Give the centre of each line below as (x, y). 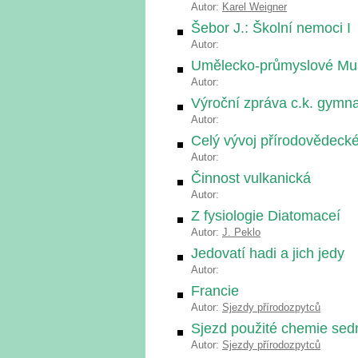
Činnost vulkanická (251, 178)
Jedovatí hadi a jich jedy (268, 253)
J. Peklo (241, 232)
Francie (215, 291)
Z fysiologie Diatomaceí (266, 216)
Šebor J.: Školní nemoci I (271, 28)
